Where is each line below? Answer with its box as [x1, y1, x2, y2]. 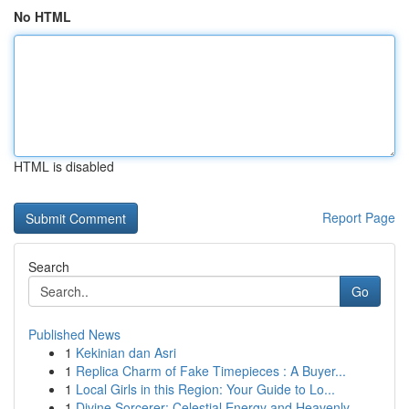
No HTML [14, 7, 71, 26]
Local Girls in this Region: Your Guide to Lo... [76, 380, 335, 398]
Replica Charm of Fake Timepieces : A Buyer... [76, 362, 346, 380]
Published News [28, 325, 121, 343]
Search [28, 257, 69, 276]
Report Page [322, 208, 395, 226]
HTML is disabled [14, 157, 114, 175]
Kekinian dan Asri [76, 343, 176, 362]
